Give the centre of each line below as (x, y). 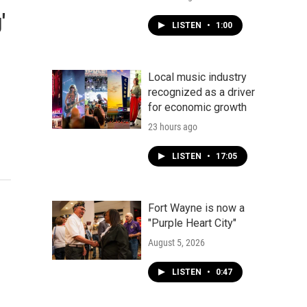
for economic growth (197, 107)
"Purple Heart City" (192, 223)
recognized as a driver (201, 92)
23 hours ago (173, 127)
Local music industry (197, 77)
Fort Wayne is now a (196, 208)
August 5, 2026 (176, 243)
